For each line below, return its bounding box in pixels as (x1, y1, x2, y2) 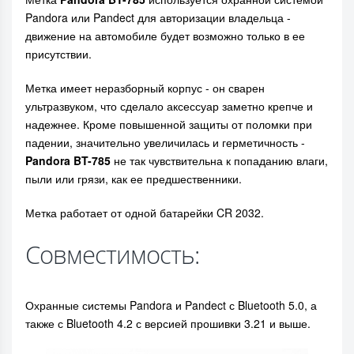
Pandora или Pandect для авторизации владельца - (25, 9, 291, 25)
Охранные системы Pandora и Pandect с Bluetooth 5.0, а (25, 297, 317, 313)
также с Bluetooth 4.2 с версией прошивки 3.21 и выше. (25, 315, 311, 331)
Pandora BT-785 (25, 153, 114, 168)
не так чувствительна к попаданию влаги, (114, 153, 328, 168)
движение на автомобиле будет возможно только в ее (25, 28, 305, 43)
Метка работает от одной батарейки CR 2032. (25, 205, 264, 220)
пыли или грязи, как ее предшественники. (25, 171, 242, 186)
